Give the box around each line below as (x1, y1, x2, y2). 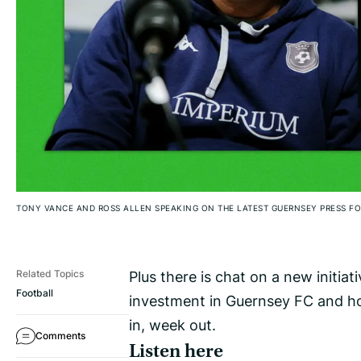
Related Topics (16, 267, 84, 281)
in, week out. (129, 314, 216, 336)
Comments (35, 329, 85, 343)
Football (16, 286, 53, 301)
